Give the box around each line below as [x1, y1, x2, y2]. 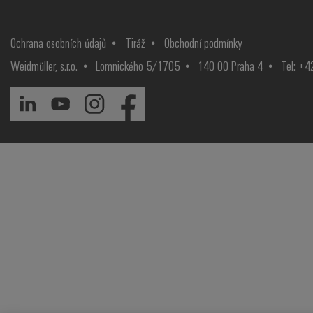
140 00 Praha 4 [198, 58, 263, 73]
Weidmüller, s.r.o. [10, 58, 78, 73]
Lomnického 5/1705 [96, 58, 180, 73]
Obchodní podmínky [164, 35, 242, 50]
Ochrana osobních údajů [10, 35, 106, 50]
